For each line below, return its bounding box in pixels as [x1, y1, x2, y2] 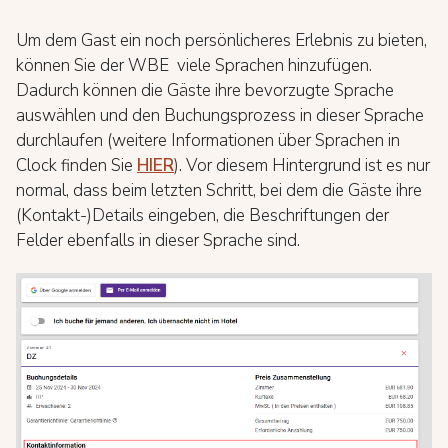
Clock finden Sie [16, 154, 137, 177]
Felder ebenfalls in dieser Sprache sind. [16, 229, 300, 252]
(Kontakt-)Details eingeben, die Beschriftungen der [16, 204, 389, 227]
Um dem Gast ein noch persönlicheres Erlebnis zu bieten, [16, 29, 427, 52]
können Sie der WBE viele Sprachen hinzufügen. [16, 54, 372, 77]
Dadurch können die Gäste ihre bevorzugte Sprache [16, 79, 394, 102]
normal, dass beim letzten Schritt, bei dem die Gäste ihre [16, 179, 422, 202]
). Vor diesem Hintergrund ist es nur [174, 154, 430, 177]
